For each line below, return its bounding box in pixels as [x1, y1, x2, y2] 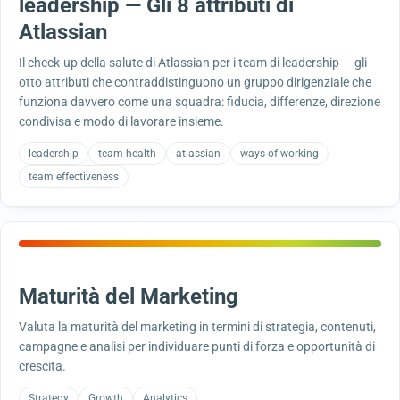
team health [98, 147, 156, 160]
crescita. [19, 359, 66, 373]
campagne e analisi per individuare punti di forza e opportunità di [19, 339, 375, 354]
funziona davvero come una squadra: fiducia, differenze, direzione [19, 95, 380, 109]
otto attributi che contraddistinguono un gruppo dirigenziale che [19, 75, 371, 89]
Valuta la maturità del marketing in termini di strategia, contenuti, [19, 320, 376, 334]
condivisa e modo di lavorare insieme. [19, 114, 224, 129]
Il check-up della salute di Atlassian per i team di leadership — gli [19, 55, 367, 70]
